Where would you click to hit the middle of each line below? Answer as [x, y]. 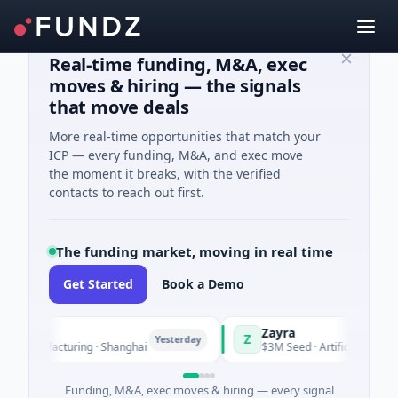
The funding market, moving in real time [195, 251]
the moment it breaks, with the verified [165, 174]
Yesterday [158, 339]
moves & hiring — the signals [175, 86]
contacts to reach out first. [127, 192]
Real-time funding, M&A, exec [178, 64]
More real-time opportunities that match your [185, 136]
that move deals [119, 107]
